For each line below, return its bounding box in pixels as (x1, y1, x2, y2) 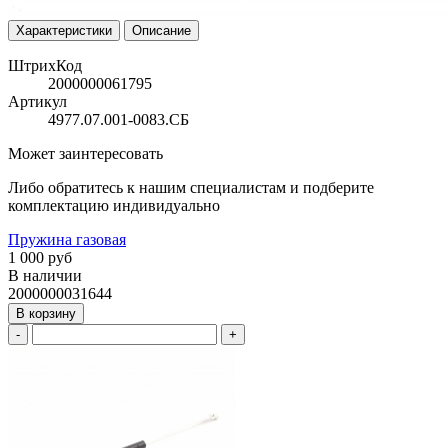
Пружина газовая (8, 230, 126, 248)
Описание (132, 22, 191, 38)
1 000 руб (8, 248, 72, 266)
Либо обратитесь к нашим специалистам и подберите (8, 178, 374, 196)
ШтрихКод (8, 56, 82, 74)
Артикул (8, 92, 67, 110)
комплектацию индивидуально (8, 196, 220, 214)
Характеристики (16, 22, 112, 38)
